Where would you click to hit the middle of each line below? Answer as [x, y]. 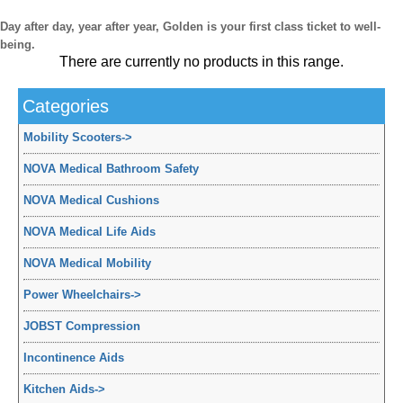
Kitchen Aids [59, 390]
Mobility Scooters [72, 138]
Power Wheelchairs [77, 295]
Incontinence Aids [74, 358]
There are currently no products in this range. [201, 62]
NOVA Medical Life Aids [90, 232]
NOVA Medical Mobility [87, 264]
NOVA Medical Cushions [91, 201]
